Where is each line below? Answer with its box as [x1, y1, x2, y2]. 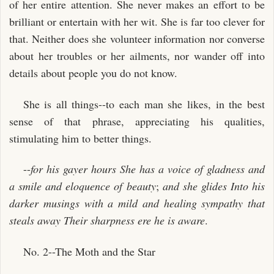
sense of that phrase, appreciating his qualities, [9, 113, 265, 128]
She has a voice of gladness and [119, 161, 265, 176]
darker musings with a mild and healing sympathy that [9, 196, 265, 210]
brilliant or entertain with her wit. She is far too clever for [9, 14, 265, 29]
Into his [230, 179, 265, 193]
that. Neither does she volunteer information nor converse [9, 31, 265, 46]
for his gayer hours [30, 161, 116, 176]
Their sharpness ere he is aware [64, 213, 205, 228]
